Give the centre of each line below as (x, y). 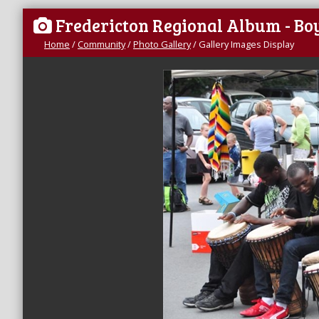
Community (101, 44)
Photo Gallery (162, 44)
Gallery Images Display (246, 44)
